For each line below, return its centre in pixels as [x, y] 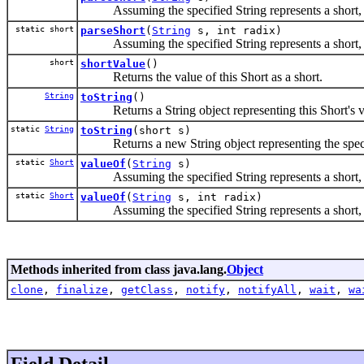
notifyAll [267, 289]
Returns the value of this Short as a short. [201, 76]
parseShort [113, 30]
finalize [82, 289]
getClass [147, 289]
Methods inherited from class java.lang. [119, 269]
